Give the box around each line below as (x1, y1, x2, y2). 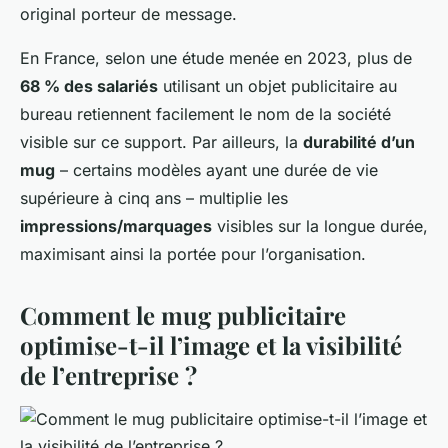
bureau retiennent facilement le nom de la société (20, 104, 391, 125)
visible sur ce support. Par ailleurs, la (20, 132, 303, 153)
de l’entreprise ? (20, 359, 197, 392)
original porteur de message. (20, 4, 237, 25)
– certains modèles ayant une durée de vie (55, 160, 378, 181)
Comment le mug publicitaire (20, 299, 346, 332)
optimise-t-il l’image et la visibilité (20, 329, 402, 362)
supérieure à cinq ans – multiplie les (20, 188, 288, 209)
